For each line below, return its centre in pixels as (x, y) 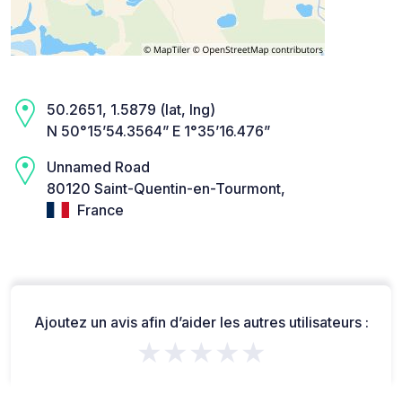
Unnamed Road (98, 166)
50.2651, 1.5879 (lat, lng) (131, 109)
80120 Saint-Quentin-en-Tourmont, (166, 188)
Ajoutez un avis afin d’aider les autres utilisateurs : (201, 323)
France (99, 210)
